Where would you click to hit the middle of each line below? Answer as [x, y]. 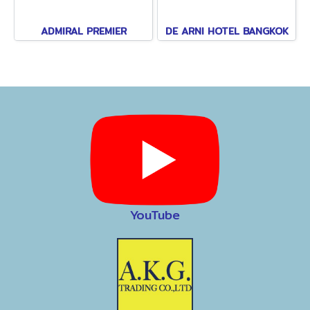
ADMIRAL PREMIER [83, 31]
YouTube [155, 215]
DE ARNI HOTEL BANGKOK [227, 31]
